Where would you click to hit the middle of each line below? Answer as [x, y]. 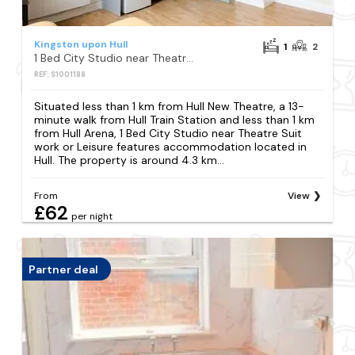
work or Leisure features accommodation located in [171, 147]
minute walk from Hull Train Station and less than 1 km [175, 120]
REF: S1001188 [60, 74]
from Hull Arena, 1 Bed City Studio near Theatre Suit [168, 134]
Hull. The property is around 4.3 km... [130, 160]
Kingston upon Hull [81, 44]
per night [92, 217]
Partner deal [64, 269]
